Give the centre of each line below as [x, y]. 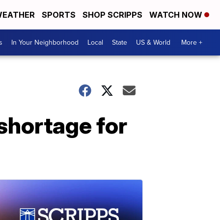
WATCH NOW [177, 15]
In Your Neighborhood [45, 42]
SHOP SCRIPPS [112, 15]
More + [192, 42]
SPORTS [59, 15]
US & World [153, 42]
